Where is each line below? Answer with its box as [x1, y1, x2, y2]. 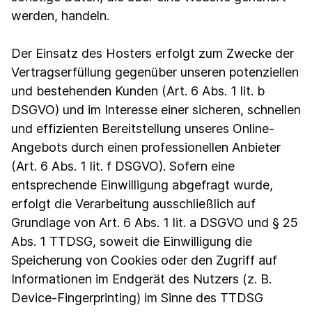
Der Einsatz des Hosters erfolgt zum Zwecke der [11, 46, 294, 61]
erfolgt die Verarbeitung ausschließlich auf [11, 196, 256, 211]
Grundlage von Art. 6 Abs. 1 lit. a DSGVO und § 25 [11, 215, 298, 230]
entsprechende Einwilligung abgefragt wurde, [11, 178, 273, 192]
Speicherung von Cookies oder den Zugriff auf [11, 253, 277, 267]
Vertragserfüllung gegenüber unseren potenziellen [11, 65, 299, 79]
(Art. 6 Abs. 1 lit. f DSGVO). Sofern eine [11, 159, 235, 173]
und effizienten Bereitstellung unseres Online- [11, 121, 274, 136]
